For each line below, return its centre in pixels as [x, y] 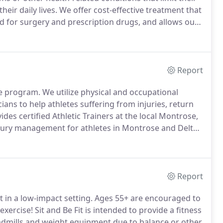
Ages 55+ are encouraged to [147, 198]
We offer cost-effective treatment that [129, 10]
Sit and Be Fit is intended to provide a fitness [117, 210]
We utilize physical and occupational [109, 92]
